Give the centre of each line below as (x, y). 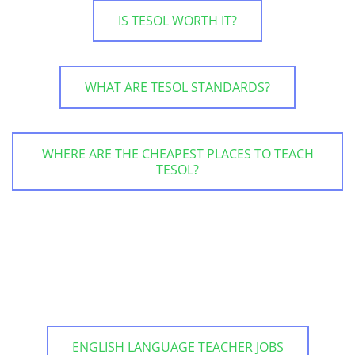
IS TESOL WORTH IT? (177, 20)
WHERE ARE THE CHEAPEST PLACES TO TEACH (177, 153)
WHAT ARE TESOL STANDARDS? (177, 87)
